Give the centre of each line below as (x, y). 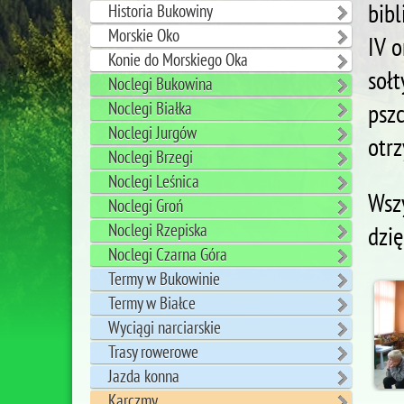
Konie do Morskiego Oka (178, 60)
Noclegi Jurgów (152, 133)
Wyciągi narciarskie (165, 328)
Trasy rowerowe (153, 352)
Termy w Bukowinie (164, 279)
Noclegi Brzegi (151, 157)
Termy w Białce (152, 303)
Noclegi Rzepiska (158, 230)
